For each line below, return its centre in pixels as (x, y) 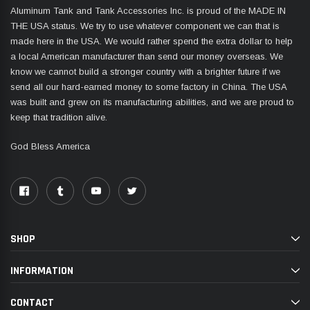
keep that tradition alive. (59, 118)
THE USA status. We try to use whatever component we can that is (145, 26)
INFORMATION (42, 271)
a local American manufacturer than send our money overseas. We (147, 57)
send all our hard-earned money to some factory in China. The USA (148, 87)
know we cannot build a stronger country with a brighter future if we (145, 72)
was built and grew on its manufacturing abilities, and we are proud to (152, 102)
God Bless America (50, 146)
